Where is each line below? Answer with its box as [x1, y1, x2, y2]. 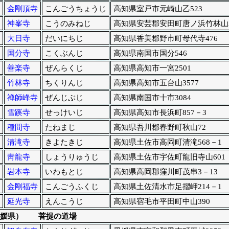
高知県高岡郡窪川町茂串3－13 [113, 168, 218, 176]
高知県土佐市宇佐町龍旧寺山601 [113, 153, 225, 162]
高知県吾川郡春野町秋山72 [113, 123, 206, 132]
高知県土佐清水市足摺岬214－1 [113, 182, 222, 191]
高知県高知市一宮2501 [113, 64, 191, 73]
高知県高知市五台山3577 [113, 79, 199, 87]
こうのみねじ [44, 19, 91, 28]
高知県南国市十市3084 [113, 94, 191, 102]
